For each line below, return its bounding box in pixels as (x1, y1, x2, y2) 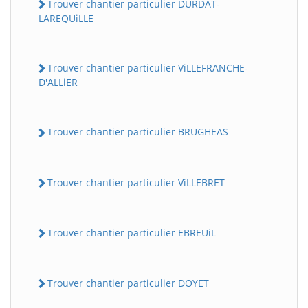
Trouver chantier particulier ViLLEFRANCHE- (47, 61, 248, 75)
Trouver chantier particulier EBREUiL (47, 225, 216, 239)
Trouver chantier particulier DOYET (47, 276, 209, 290)
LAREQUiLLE (38, 12, 93, 25)
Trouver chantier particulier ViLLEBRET (47, 175, 225, 189)
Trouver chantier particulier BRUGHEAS (47, 125, 228, 139)
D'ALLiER (38, 76, 78, 89)
